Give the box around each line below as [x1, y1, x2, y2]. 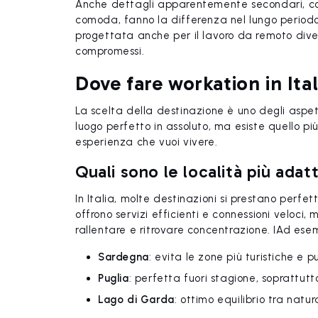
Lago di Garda [98, 293, 175, 306]
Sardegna [98, 251, 149, 263]
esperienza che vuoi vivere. [75, 136, 218, 148]
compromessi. [75, 45, 145, 57]
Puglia [98, 272, 129, 285]
